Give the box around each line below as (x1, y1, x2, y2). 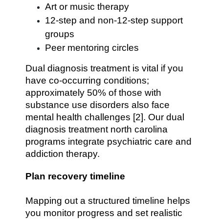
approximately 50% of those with (25, 88, 162, 98)
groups (45, 29, 75, 39)
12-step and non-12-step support (45, 15, 183, 25)
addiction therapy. (25, 149, 100, 159)
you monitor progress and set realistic (25, 208, 183, 218)
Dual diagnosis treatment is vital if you (25, 63, 184, 73)
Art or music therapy (45, 1, 130, 12)
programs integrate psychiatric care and (25, 136, 192, 147)
